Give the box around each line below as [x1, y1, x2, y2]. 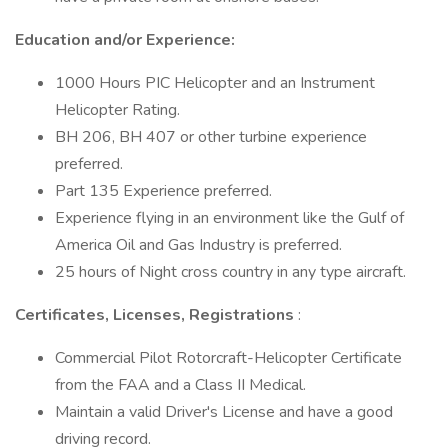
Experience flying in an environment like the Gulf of [55, 207, 404, 229]
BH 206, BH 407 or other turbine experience [55, 126, 367, 148]
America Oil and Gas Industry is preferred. [55, 234, 342, 256]
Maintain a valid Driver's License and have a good [55, 401, 393, 423]
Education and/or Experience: [15, 29, 235, 51]
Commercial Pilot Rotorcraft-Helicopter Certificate [55, 347, 402, 369]
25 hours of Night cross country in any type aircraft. [55, 261, 406, 283]
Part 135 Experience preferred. [55, 180, 272, 202]
